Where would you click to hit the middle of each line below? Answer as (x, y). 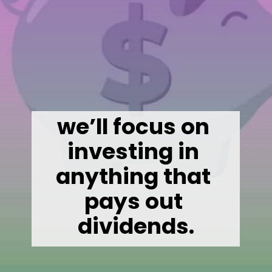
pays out (133, 201)
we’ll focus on (134, 126)
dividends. (136, 226)
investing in (134, 151)
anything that (134, 176)
